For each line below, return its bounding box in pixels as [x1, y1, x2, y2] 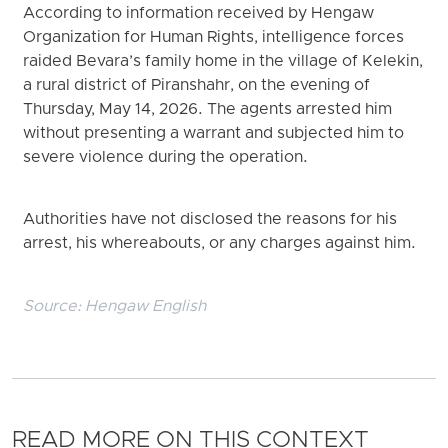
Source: [23, 296, 86, 317]
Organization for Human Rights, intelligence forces [23, 27, 405, 48]
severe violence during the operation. [23, 147, 309, 168]
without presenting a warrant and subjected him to [23, 123, 405, 144]
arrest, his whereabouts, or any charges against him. [23, 234, 417, 255]
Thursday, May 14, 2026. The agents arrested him [23, 99, 393, 120]
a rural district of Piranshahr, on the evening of [23, 75, 371, 96]
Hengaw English [85, 296, 207, 317]
